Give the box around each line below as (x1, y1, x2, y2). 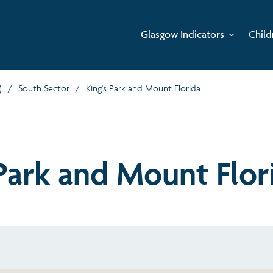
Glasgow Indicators (141, 28, 225, 40)
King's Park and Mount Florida (86, 82, 200, 94)
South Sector (18, 82, 69, 94)
